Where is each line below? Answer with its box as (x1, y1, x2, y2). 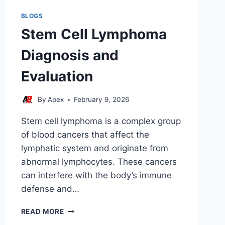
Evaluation (21, 67, 93, 85)
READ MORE (21, 207, 64, 216)
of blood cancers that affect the (21, 130, 149, 140)
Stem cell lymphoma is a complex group (21, 116, 181, 127)
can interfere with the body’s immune (21, 170, 172, 181)
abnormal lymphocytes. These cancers (21, 157, 177, 167)
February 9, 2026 (73, 95, 129, 104)
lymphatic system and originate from (21, 143, 168, 154)
